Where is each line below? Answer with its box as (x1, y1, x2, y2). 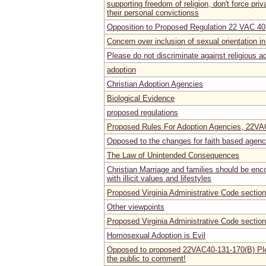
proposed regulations (107, 107, 178, 117)
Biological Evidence (107, 93, 175, 103)
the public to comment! (107, 254, 186, 263)
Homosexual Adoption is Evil (107, 230, 205, 240)
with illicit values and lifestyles (107, 173, 211, 183)
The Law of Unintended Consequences (107, 150, 239, 160)
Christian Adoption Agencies (107, 79, 203, 88)
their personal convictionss (107, 8, 199, 17)
